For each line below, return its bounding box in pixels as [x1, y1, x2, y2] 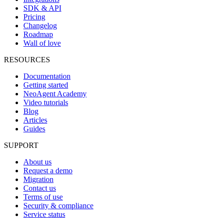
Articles [23, 115, 47, 124]
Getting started [23, 80, 68, 89]
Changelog [23, 21, 57, 30]
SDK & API [23, 3, 61, 12]
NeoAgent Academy [23, 89, 87, 98]
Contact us [23, 183, 56, 192]
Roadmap [23, 30, 53, 38]
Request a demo [23, 166, 73, 175]
